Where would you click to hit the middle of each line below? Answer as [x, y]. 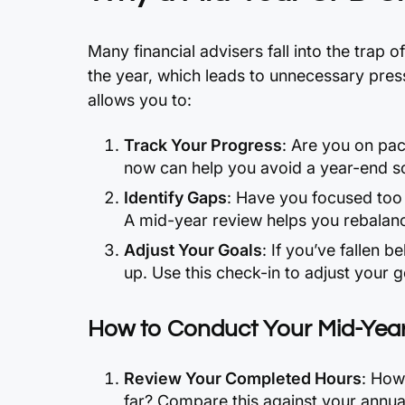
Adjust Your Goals [193, 250]
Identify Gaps [175, 198]
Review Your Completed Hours [243, 378]
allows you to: [140, 100]
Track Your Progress [203, 145]
